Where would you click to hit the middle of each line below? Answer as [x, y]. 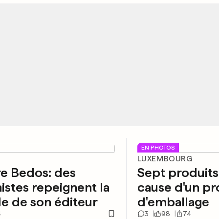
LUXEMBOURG [165, 159]
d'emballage [174, 202]
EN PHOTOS [158, 147]
